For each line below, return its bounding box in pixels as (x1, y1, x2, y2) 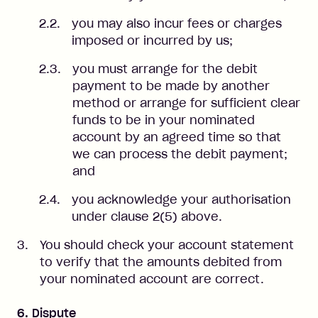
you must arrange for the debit (72, 62, 258, 76)
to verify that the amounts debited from (40, 255, 282, 269)
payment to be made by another (72, 79, 270, 93)
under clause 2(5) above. (72, 209, 222, 224)
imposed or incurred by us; (72, 33, 233, 48)
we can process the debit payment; (72, 147, 287, 161)
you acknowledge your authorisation (72, 192, 291, 207)
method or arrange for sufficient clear (72, 96, 300, 110)
